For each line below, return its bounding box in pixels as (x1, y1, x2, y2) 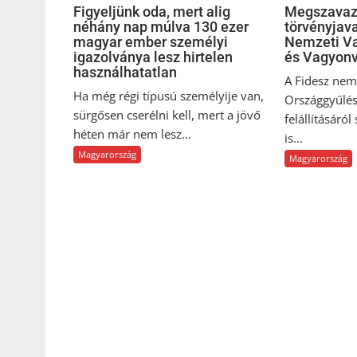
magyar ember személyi (73, 33, 228, 50)
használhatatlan (73, 63, 177, 80)
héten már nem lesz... (73, 125, 191, 142)
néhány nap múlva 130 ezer (73, 18, 249, 35)
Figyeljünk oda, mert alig (73, 2, 230, 20)
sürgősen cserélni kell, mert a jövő (73, 106, 261, 123)
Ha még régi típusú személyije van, (73, 87, 264, 104)
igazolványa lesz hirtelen (73, 48, 233, 65)
